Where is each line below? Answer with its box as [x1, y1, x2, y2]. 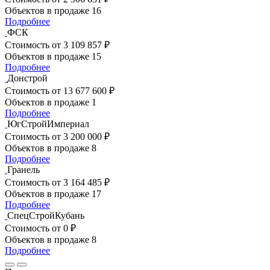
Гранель [7, 164, 40, 175]
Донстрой [7, 72, 48, 83]
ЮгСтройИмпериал [7, 118, 89, 129]
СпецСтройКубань [7, 210, 84, 221]
